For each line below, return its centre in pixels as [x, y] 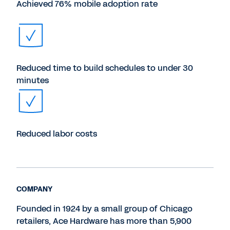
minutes [33, 80]
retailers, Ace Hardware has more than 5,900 [104, 221]
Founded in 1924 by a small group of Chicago [104, 209]
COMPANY [34, 189]
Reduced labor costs [57, 134]
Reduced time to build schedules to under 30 [105, 68]
